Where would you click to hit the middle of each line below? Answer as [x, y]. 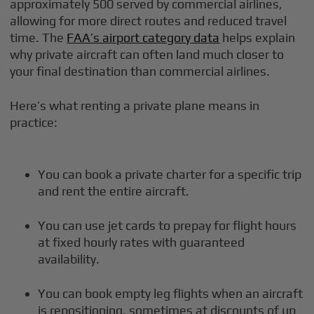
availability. [69, 259]
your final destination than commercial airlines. [140, 71]
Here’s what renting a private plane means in [135, 105]
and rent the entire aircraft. [114, 191]
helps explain [258, 37]
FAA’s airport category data [143, 37]
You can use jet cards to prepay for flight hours [168, 225]
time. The [39, 37]
